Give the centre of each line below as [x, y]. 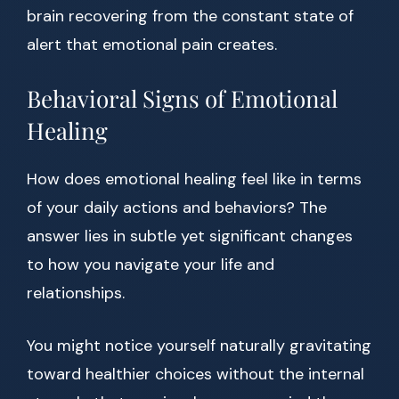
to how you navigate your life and [151, 265]
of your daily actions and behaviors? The [177, 208]
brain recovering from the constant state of [190, 16]
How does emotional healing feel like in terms [194, 179]
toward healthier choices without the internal [195, 375]
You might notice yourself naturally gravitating [199, 346]
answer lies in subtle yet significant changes [190, 236]
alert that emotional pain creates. [152, 45]
